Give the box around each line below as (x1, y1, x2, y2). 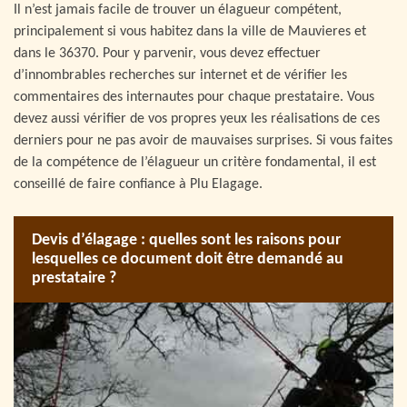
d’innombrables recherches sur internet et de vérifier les (14, 68, 347, 84)
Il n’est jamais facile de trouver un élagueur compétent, (14, 3, 342, 18)
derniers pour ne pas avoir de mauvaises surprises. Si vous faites (14, 134, 392, 149)
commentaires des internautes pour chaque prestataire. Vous (14, 90, 374, 105)
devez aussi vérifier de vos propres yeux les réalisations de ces (14, 112, 380, 127)
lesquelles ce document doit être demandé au (32, 251, 343, 269)
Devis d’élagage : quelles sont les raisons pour (32, 232, 341, 250)
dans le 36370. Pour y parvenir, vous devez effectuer (14, 46, 321, 62)
